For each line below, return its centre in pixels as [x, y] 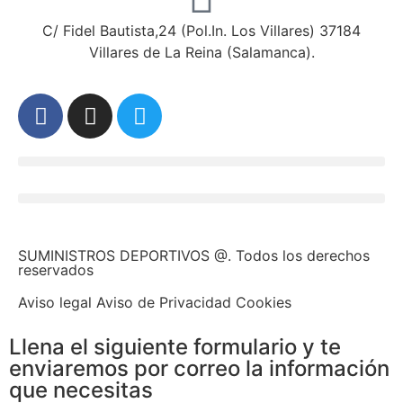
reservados [56, 270]
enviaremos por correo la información [199, 369]
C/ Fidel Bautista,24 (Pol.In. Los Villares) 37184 [201, 30]
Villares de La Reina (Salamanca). [201, 52]
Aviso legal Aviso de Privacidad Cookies [155, 303]
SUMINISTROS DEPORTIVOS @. [125, 256]
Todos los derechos [300, 256]
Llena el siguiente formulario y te [175, 347]
